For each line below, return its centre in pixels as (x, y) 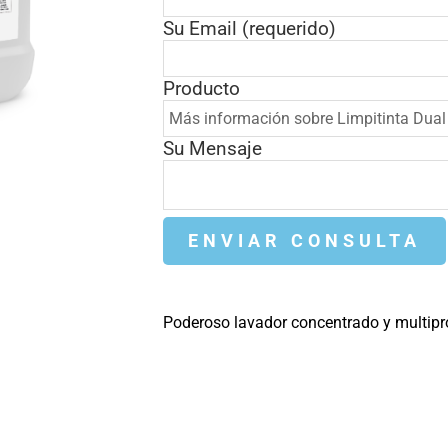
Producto (201, 88)
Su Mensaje (212, 148)
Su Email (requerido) (249, 28)
